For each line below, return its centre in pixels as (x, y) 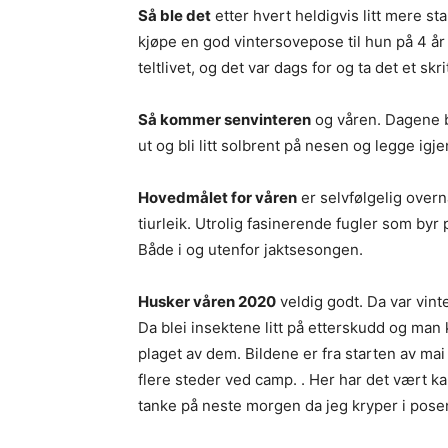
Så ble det (174, 15)
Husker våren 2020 (207, 301)
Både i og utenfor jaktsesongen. (250, 249)
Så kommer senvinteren (224, 119)
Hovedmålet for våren (217, 197)
